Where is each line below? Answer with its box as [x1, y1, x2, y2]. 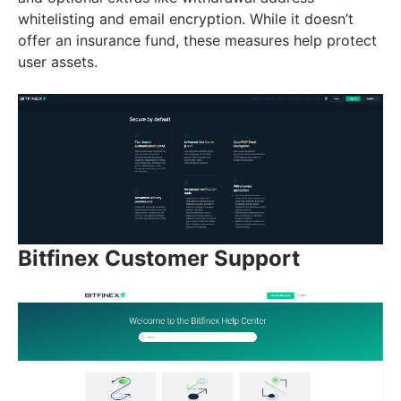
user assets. [18, 52, 102, 71]
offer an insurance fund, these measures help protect [18, 30, 377, 49]
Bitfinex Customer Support [18, 245, 300, 272]
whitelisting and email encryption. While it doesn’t [18, 9, 354, 28]
